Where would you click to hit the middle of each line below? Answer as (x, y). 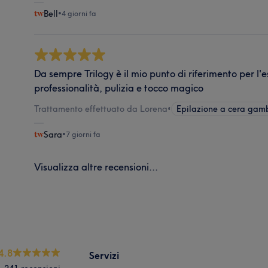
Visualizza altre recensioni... (96, 167)
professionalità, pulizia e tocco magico (119, 88)
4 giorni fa (79, 13)
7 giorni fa (83, 134)
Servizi (104, 255)
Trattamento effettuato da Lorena (101, 109)
